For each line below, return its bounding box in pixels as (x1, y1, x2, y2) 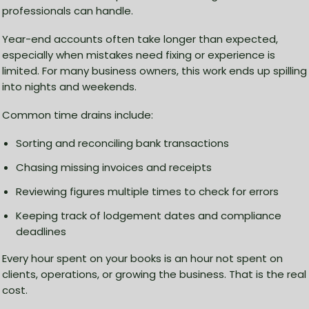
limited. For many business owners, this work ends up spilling (2, 63, 307, 79)
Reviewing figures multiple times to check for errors (16, 184, 279, 199)
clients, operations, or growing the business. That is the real (2, 267, 306, 282)
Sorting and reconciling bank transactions (16, 136, 229, 151)
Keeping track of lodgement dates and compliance (16, 208, 281, 223)
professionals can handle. (2, 3, 133, 19)
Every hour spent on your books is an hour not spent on (2, 251, 283, 266)
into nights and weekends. (2, 79, 137, 94)
